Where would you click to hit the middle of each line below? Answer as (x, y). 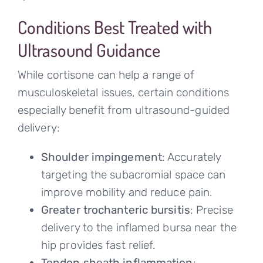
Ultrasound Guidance (89, 50)
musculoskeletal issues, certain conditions (123, 93)
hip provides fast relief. (98, 245)
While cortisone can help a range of (106, 75)
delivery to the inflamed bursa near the (139, 228)
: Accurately (191, 157)
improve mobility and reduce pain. (127, 193)
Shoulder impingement (101, 157)
